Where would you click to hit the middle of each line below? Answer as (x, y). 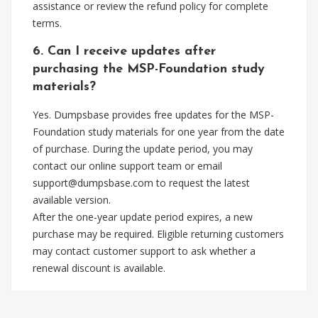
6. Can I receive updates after (124, 51)
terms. (47, 23)
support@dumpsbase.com (93, 183)
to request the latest (202, 183)
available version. (72, 200)
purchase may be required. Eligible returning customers (158, 234)
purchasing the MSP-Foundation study (149, 69)
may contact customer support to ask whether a (144, 251)
